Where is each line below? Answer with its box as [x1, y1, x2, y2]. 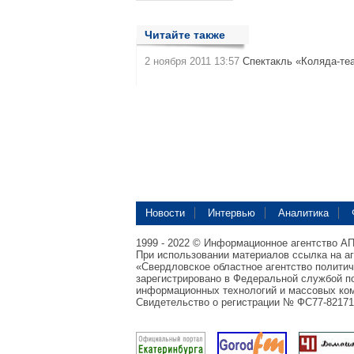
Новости [145, 207, 185, 219]
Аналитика [278, 207, 329, 219]
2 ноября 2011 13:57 [145, 55, 239, 67]
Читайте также [145, 28, 225, 41]
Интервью [208, 207, 255, 219]
